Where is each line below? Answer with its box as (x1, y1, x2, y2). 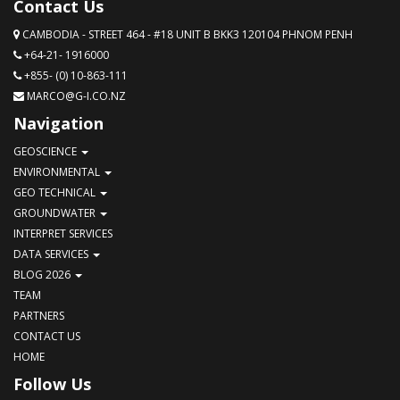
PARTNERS (13, 308, 64, 323)
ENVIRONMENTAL (13, 164, 103, 179)
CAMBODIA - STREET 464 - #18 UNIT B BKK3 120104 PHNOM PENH (20, 27, 353, 42)
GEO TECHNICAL (13, 185, 98, 200)
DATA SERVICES (13, 246, 91, 262)
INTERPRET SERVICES (13, 226, 112, 241)
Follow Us (13, 373, 91, 395)
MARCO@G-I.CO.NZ (24, 88, 126, 104)
